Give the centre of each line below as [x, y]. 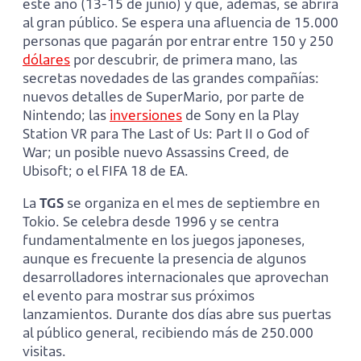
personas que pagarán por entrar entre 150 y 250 [178, 40]
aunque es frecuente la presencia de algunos [164, 258]
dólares [46, 59]
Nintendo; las [66, 114]
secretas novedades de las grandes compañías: [171, 77]
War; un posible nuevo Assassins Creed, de [156, 151]
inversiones [146, 114]
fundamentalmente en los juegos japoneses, [164, 239]
